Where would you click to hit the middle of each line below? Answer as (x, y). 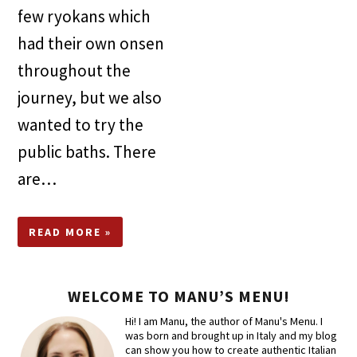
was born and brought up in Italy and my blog (231, 336)
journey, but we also (90, 98)
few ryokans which (84, 17)
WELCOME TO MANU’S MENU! (178, 296)
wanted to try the (81, 125)
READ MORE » (71, 232)
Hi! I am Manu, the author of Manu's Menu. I (224, 322)
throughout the (75, 71)
